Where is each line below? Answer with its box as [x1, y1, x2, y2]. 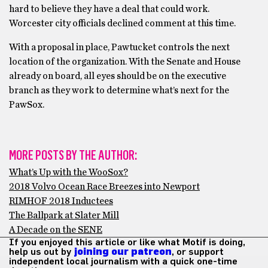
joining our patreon [74, 247, 172, 257]
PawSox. [9, 100, 44, 109]
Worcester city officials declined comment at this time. [9, 19, 236, 28]
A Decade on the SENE [9, 225, 102, 234]
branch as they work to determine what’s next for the [9, 86, 229, 95]
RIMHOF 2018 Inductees [9, 196, 113, 206]
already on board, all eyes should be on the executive [9, 71, 226, 81]
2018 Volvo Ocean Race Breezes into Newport [9, 182, 200, 191]
